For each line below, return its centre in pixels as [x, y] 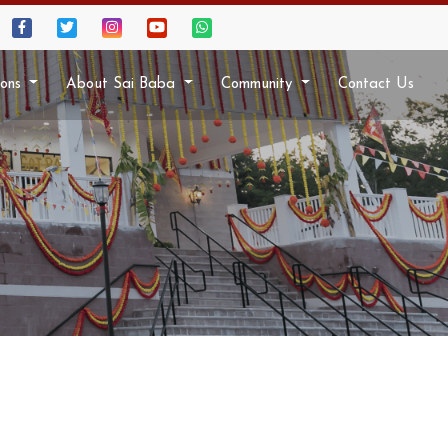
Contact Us [376, 84]
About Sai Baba [123, 84]
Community [259, 84]
